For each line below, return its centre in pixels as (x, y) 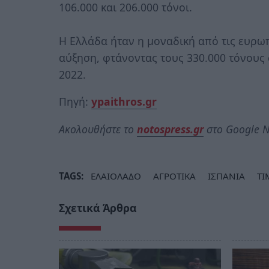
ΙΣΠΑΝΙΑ (226, 176)
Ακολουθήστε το (98, 129)
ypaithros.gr (124, 102)
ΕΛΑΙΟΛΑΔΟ (116, 176)
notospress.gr (170, 129)
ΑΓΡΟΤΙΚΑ (174, 176)
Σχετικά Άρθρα (98, 207)
